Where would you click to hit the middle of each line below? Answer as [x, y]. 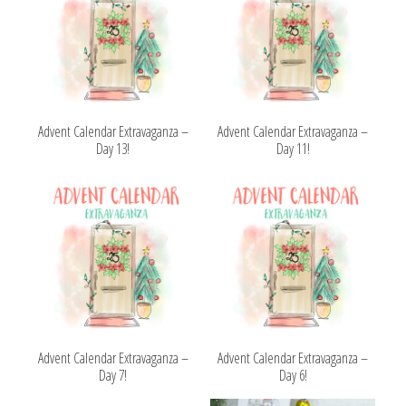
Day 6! [293, 376]
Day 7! [113, 376]
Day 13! [113, 149]
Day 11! [293, 149]
